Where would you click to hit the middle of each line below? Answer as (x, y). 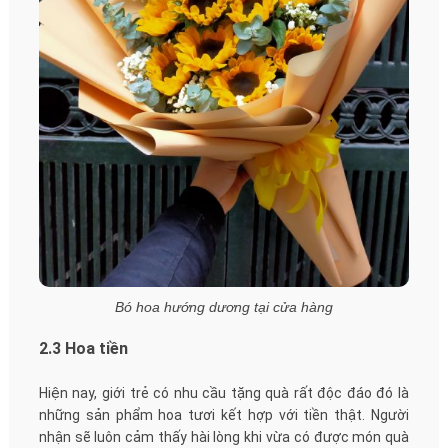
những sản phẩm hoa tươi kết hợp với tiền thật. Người (224, 414)
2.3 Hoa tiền (83, 348)
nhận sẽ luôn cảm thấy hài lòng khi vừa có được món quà (224, 436)
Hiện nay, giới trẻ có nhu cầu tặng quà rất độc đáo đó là (224, 392)
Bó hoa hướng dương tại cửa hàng (223, 306)
